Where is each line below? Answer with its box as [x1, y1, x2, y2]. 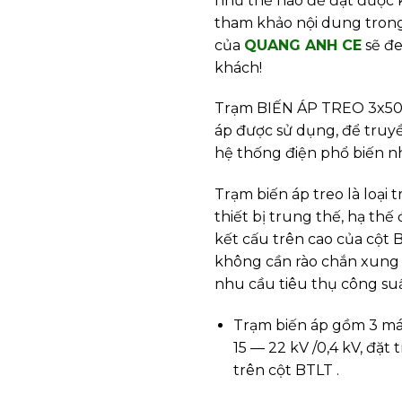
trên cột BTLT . [232, 361, 339, 379]
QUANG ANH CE [244, 36, 362, 54]
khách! [214, 58, 262, 76]
